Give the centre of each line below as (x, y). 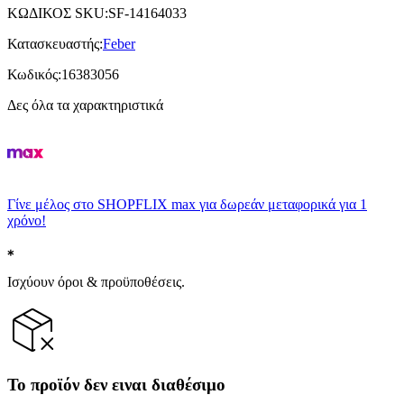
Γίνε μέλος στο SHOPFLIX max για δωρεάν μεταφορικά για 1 (187, 204)
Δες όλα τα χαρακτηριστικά (85, 105)
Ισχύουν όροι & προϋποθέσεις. (96, 281)
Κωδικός (32, 74)
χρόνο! (27, 220)
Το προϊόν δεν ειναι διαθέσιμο (116, 385)
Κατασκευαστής (53, 43)
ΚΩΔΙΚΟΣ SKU (56, 13)
